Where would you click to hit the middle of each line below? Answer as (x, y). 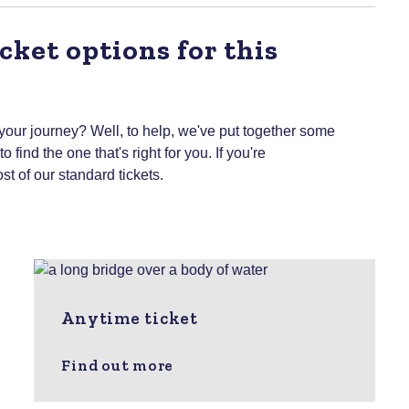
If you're (241, 152)
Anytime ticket (130, 318)
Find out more (118, 365)
